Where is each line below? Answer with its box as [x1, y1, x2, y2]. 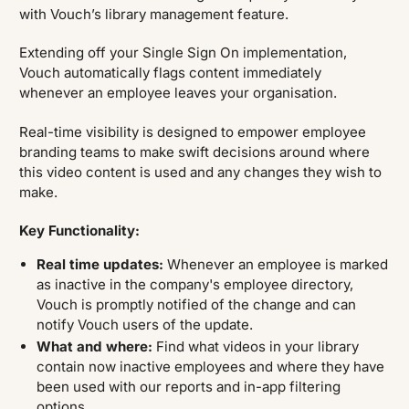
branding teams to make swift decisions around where [19, 142, 371, 161]
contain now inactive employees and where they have [36, 358, 384, 376]
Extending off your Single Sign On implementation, [19, 44, 348, 62]
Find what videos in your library [155, 338, 359, 356]
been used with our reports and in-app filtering [36, 378, 341, 396]
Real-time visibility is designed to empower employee [19, 122, 367, 141]
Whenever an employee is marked [166, 255, 388, 273]
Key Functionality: [19, 222, 141, 240]
